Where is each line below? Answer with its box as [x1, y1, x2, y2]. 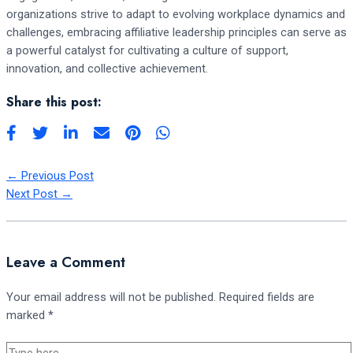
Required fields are [219, 290, 314, 305]
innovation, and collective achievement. [6, 61, 208, 76]
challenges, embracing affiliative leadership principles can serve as [6, 25, 347, 40]
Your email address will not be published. [6, 290, 216, 305]
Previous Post [18, 169, 94, 184]
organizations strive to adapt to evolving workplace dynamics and [6, 7, 345, 22]
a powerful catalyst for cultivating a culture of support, [6, 43, 288, 58]
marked [6, 308, 48, 323]
